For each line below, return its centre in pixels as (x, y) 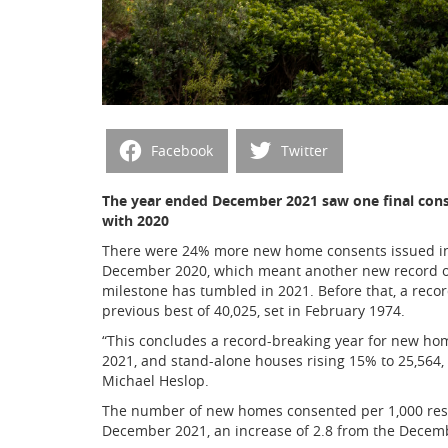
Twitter (304, 150)
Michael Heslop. (155, 380)
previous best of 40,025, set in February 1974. (253, 310)
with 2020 (135, 220)
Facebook (182, 150)
